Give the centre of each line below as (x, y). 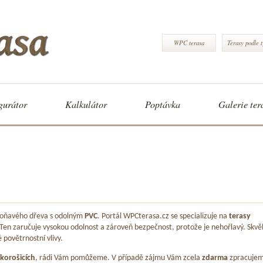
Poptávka (163, 104)
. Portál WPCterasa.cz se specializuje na (163, 217)
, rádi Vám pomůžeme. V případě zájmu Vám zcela (119, 258)
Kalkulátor (86, 104)
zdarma (216, 258)
